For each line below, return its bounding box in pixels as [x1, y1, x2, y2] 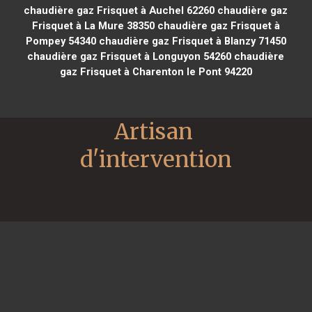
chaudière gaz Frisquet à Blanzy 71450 [95, 34, 286, 47]
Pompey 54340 [25, 34, 96, 47]
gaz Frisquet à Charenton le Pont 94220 [59, 65, 252, 78]
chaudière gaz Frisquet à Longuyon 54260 [27, 49, 232, 63]
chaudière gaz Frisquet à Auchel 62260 [24, 3, 215, 17]
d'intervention [80, 145, 232, 173]
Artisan [114, 117, 193, 146]
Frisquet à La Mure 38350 [31, 19, 155, 32]
